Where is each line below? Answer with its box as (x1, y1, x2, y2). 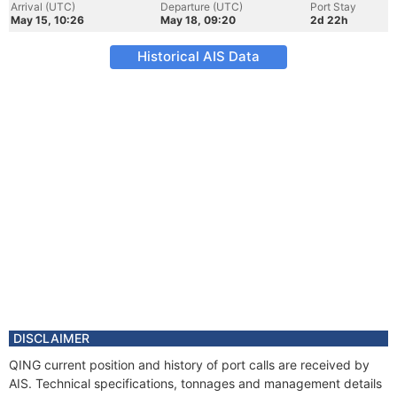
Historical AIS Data (137, 48, 260, 65)
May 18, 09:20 (160, 13, 236, 27)
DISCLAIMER (13, 331, 90, 346)
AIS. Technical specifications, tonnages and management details (9, 376, 382, 391)
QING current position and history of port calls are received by (9, 357, 370, 372)
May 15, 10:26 (11, 13, 84, 27)
